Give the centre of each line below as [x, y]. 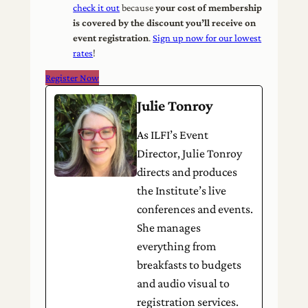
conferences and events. [195, 209]
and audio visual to [184, 284]
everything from [177, 246]
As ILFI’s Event [173, 135]
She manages [169, 228]
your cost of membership [209, 7]
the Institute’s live [182, 191]
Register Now [73, 78]
